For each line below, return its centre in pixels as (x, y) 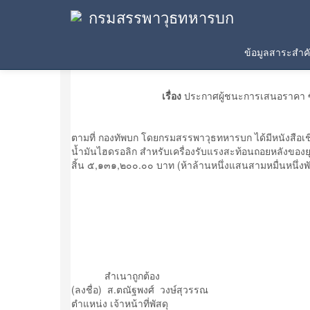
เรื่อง (171, 95)
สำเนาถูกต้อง (116, 275)
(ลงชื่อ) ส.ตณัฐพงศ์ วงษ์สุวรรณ (140, 289)
